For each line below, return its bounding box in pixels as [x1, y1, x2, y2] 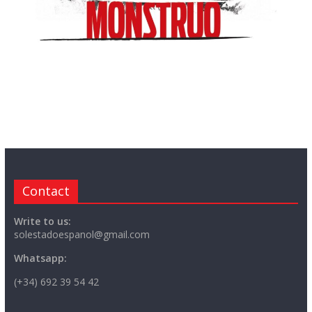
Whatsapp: [13, 251, 67, 265]
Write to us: [13, 214, 71, 228]
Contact [22, 182, 70, 199]
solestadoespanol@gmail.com [13, 227, 150, 241]
